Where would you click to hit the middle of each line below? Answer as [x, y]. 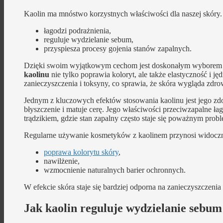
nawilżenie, [62, 161]
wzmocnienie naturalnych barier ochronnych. [115, 170]
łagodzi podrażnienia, [77, 31]
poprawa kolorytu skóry [81, 152]
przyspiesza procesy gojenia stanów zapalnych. [118, 49]
